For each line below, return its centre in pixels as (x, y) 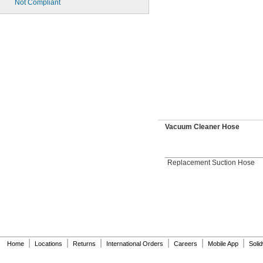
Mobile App (223, 243)
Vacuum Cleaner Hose (202, 127)
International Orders (135, 243)
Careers (186, 243)
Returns (84, 243)
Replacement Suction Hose (211, 162)
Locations (48, 243)
